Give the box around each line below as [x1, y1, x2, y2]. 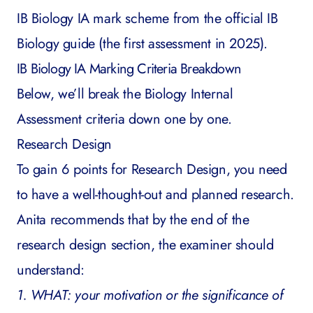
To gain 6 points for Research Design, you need [17, 159, 287, 180]
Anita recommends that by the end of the [17, 210, 249, 230]
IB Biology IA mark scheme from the [17, 8, 221, 29]
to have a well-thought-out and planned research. [17, 184, 294, 205]
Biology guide [17, 34, 95, 54]
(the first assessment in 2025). [94, 34, 268, 54]
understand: [17, 260, 85, 280]
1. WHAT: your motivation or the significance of [17, 285, 284, 305]
